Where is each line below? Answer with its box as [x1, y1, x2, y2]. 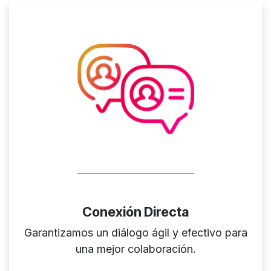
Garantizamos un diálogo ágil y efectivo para [24, 226, 247, 239]
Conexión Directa [82, 203, 189, 220]
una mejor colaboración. [75, 242, 196, 255]
